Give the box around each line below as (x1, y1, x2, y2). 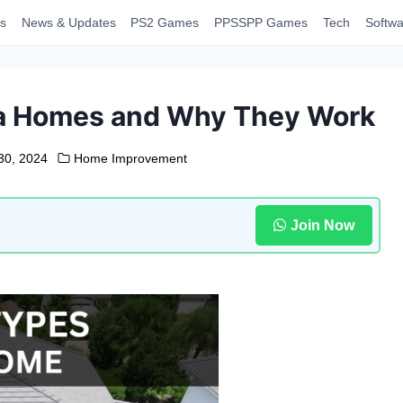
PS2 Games (130, 15, 200, 30)
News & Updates (21, 15, 116, 30)
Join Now (290, 217, 354, 233)
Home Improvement (73, 151, 187, 166)
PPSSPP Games (214, 15, 309, 30)
